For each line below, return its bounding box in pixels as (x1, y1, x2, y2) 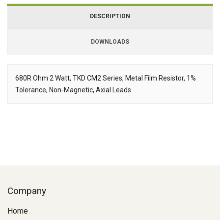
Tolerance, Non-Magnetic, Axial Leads (15, 86, 131, 94)
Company (7, 185, 46, 197)
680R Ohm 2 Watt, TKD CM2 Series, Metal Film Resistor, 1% (15, 74, 196, 82)
